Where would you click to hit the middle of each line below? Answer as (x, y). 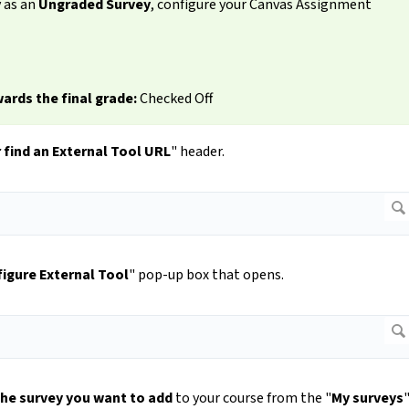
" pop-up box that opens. (206, 275)
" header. (198, 152)
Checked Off (174, 99)
